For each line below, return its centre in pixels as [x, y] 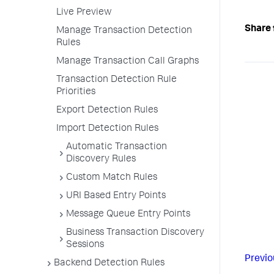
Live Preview [84, 13]
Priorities [76, 92]
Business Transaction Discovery [135, 233]
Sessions [85, 245]
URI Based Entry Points [116, 196]
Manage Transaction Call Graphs [128, 62]
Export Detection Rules [107, 111]
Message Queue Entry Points [128, 215]
